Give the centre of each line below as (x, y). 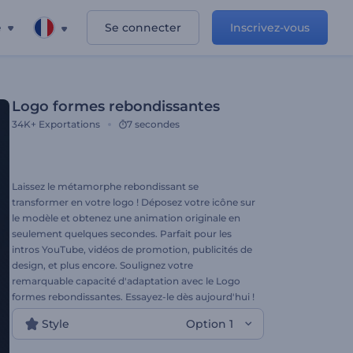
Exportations (69, 124)
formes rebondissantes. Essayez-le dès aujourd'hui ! (133, 297)
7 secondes (153, 124)
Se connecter (143, 28)
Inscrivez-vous (270, 28)
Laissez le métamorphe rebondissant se (105, 186)
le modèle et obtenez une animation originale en (126, 218)
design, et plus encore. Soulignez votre (102, 265)
